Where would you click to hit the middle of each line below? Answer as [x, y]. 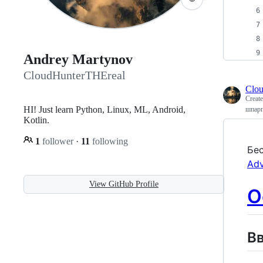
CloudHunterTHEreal [75, 75]
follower [58, 141]
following [109, 141]
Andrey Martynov [78, 60]
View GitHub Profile [124, 184]
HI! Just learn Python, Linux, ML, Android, [104, 109]
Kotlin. [36, 120]
